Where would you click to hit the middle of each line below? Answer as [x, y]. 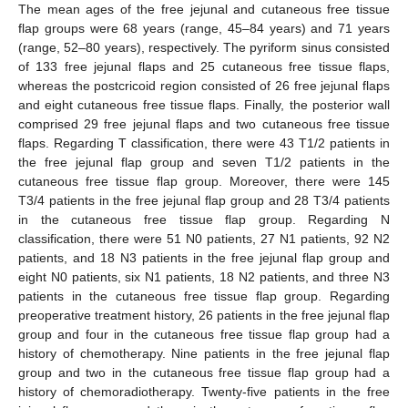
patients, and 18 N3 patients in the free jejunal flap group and [204, 258]
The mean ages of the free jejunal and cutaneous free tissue [204, 10]
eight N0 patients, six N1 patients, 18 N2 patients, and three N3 [204, 277]
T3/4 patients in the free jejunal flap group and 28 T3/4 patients [204, 201]
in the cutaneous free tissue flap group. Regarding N [204, 220]
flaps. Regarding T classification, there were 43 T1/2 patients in [204, 143]
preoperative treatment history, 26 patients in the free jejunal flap [204, 316]
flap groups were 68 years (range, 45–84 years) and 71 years [204, 29]
